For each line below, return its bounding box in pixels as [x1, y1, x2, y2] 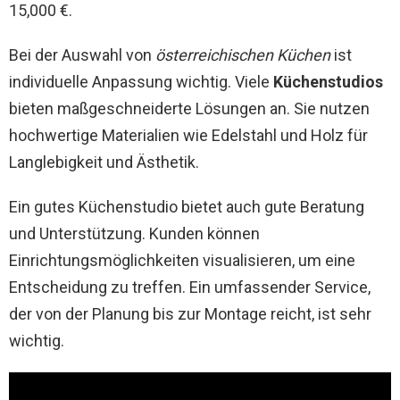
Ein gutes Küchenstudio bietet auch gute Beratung [9, 197, 364, 217]
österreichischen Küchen [155, 46, 330, 65]
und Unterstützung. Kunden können [9, 224, 260, 244]
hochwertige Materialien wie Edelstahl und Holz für [9, 126, 368, 146]
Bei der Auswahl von [9, 46, 155, 65]
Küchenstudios [273, 72, 383, 92]
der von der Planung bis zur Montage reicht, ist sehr [9, 304, 371, 324]
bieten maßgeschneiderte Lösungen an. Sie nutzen [9, 99, 370, 119]
